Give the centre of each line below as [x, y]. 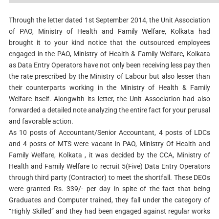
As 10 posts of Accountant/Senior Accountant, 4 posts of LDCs [109, 132]
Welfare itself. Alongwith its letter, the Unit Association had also [109, 99]
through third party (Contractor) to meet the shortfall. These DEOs [109, 177]
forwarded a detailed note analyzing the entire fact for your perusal [109, 110]
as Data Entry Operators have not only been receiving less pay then [109, 65]
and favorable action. [41, 121]
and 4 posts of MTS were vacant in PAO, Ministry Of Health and [109, 143]
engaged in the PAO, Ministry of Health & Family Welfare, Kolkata [109, 54]
